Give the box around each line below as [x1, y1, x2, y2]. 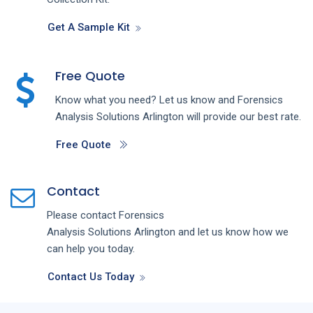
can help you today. [47, 242, 135, 255]
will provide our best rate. [186, 110, 301, 123]
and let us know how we [178, 225, 289, 238]
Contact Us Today [48, 270, 134, 283]
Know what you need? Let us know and [54, 93, 238, 106]
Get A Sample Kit [48, 20, 130, 34]
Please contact [47, 208, 119, 221]
